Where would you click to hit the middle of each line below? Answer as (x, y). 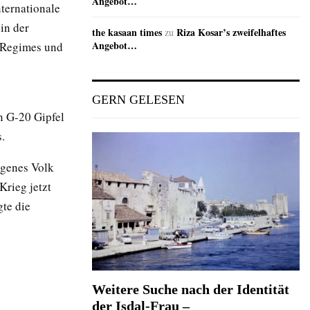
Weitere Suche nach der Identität (191, 290)
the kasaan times (127, 33)
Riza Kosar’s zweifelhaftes (231, 33)
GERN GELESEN (138, 100)
